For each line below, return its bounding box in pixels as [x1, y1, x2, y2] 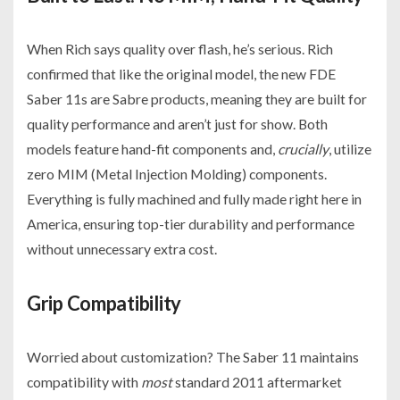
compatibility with [27, 373, 141, 391]
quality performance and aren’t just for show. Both [27, 115, 328, 133]
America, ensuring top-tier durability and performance [27, 215, 354, 233]
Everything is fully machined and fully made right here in [27, 190, 362, 208]
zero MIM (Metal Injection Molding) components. [27, 165, 327, 183]
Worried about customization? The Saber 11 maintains [27, 348, 359, 366]
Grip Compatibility [27, 291, 181, 316]
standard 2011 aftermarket [172, 373, 342, 391]
